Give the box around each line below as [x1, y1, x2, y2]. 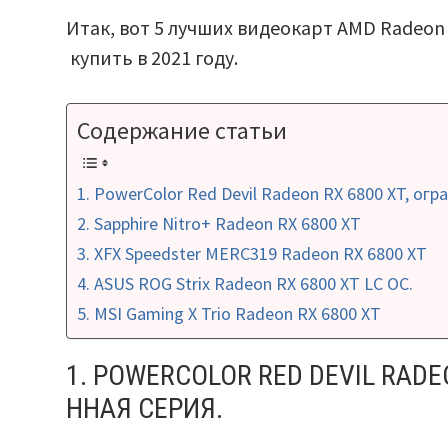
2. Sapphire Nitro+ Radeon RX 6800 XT [77, 212, 362, 236]
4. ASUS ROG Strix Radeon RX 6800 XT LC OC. [77, 272, 414, 296]
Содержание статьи [77, 115, 288, 147]
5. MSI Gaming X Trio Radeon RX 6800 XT [77, 302, 382, 326]
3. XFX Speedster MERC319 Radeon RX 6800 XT [77, 242, 428, 266]
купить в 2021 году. [66, 45, 239, 70]
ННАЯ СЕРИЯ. [66, 392, 224, 425]
